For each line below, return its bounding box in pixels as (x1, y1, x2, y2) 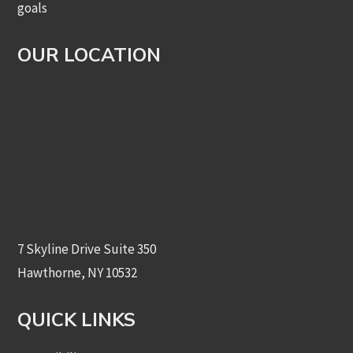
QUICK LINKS (17, 307, 136, 333)
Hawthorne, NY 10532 (17, 264, 138, 281)
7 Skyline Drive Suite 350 (17, 240, 157, 258)
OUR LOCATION (17, 43, 162, 68)
